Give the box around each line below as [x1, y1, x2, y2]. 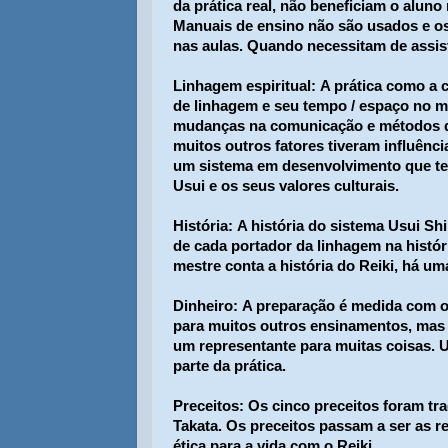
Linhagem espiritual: [173, 78, 316, 94]
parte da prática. [173, 358, 286, 374]
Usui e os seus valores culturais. [173, 178, 399, 194]
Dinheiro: [173, 298, 238, 314]
